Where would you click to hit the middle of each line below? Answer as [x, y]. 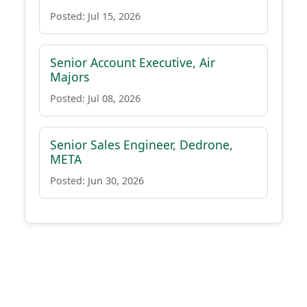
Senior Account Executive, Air [133, 62]
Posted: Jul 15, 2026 [95, 16]
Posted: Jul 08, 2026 [95, 98]
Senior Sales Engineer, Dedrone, [142, 145]
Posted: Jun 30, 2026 [97, 181]
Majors [70, 77]
